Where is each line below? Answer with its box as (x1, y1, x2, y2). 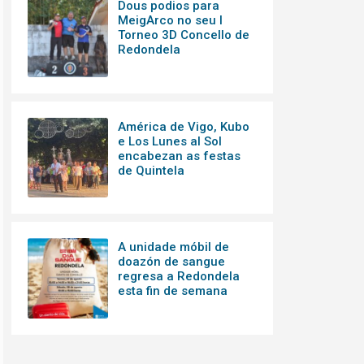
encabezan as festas (117, 148, 240, 163)
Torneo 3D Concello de (117, 27, 249, 42)
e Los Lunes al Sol (117, 133, 222, 149)
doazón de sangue (117, 254, 225, 270)
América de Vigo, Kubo (117, 119, 249, 134)
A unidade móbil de (117, 240, 229, 255)
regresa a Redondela (117, 269, 240, 284)
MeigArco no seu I (117, 12, 223, 28)
